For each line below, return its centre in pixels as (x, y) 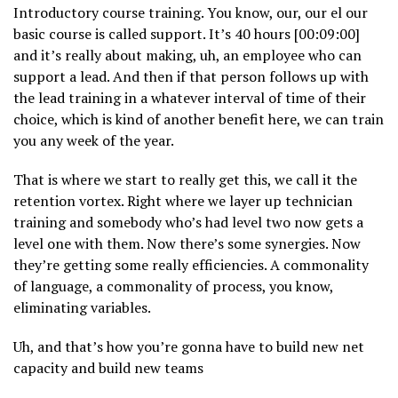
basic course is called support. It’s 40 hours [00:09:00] (187, 34)
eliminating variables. (82, 308)
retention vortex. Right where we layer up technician (183, 201)
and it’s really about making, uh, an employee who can (187, 56)
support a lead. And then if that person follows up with (191, 77)
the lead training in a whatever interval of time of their (190, 98)
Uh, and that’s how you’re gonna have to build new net (189, 347)
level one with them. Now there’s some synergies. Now (187, 244)
